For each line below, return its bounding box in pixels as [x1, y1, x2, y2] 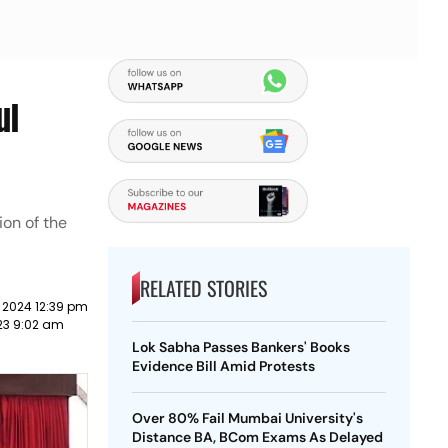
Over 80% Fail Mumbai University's [131, 409, 363, 427]
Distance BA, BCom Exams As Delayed [131, 428, 383, 446]
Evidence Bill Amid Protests [131, 357, 315, 375]
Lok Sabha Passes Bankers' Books [131, 338, 350, 356]
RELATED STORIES [139, 273, 267, 303]
